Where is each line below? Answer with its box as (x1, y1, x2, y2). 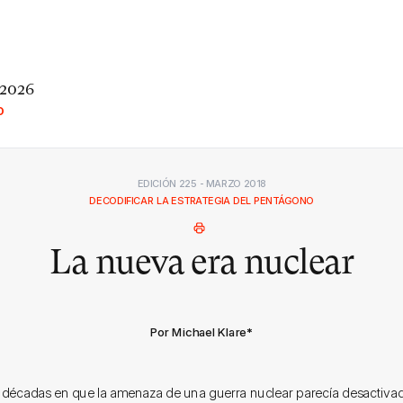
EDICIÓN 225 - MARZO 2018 (137, 177, 266, 189)
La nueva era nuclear (49, 241, 354, 282)
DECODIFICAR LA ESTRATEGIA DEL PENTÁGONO (89, 194, 314, 207)
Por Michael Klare (149, 325, 247, 339)
